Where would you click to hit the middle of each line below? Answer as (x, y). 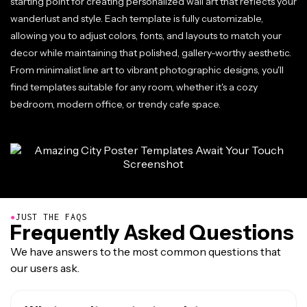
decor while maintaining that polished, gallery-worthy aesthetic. (151, 53)
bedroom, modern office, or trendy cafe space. (115, 104)
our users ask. (45, 268)
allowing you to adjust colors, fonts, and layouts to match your (146, 36)
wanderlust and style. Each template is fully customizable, (137, 19)
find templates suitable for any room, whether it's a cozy (134, 87)
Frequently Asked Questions (152, 233)
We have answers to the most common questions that (146, 251)
